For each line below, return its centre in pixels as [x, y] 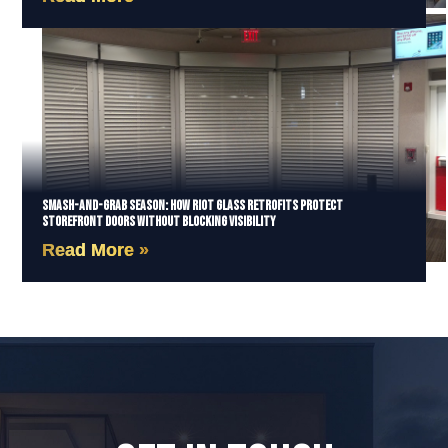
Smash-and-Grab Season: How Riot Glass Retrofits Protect [193, 206]
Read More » [96, 250]
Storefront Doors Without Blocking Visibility [159, 222]
